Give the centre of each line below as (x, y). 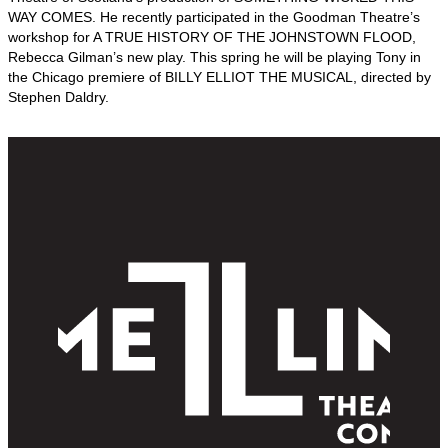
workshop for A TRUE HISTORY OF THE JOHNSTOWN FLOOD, (212, 37)
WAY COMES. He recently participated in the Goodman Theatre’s (214, 17)
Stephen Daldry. (58, 97)
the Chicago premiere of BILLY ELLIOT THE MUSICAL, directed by (219, 77)
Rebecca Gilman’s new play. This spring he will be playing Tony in (214, 57)
